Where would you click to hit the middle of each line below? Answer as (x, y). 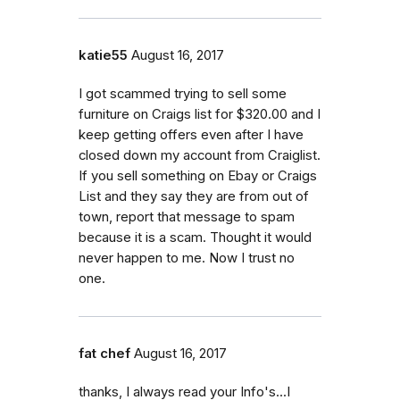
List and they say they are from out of (194, 196)
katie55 (103, 55)
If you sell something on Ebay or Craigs (198, 175)
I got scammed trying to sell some (183, 93)
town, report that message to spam (187, 217)
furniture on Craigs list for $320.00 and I (200, 114)
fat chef (104, 353)
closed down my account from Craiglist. (200, 155)
